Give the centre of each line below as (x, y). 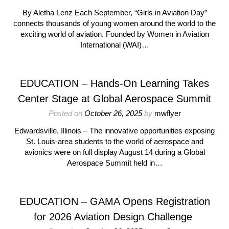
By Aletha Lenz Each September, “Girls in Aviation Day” (114, 13)
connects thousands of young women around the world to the (114, 23)
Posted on (66, 113)
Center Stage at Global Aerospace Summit (114, 99)
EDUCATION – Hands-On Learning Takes (114, 83)
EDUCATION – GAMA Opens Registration (114, 201)
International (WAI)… (114, 45)
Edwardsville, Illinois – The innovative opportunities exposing (114, 131)
